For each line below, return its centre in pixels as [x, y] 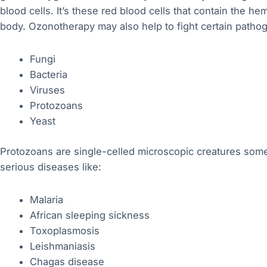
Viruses [47, 90]
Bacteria [48, 75]
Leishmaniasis [62, 246]
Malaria [46, 199]
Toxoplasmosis [64, 230]
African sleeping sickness [89, 215]
